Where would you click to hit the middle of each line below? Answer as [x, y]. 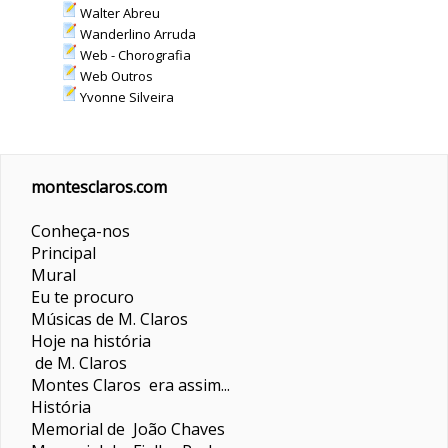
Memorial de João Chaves [128, 428]
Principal [63, 252]
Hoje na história [91, 340]
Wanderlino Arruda [136, 34]
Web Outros [114, 76]
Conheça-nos [80, 230]
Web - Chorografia [133, 55]
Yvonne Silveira [125, 97]
